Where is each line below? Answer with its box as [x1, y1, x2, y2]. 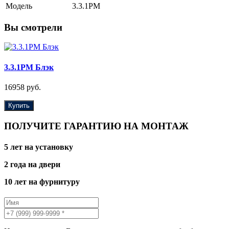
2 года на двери [4, 159, 60, 169]
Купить [8, 101, 30, 109]
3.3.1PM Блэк [4, 62, 54, 72]
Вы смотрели [4, 21, 62, 33]
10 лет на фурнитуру [4, 177, 80, 186]
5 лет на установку [4, 142, 73, 151]
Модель [6, 1, 32, 10]
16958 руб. [4, 82, 41, 91]
